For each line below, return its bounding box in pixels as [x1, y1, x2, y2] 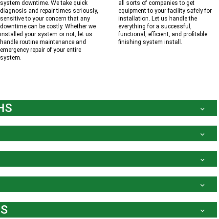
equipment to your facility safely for [118, 7, 212, 14]
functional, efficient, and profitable [118, 31, 207, 38]
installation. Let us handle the [118, 15, 197, 22]
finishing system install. [118, 39, 182, 45]
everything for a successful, [118, 23, 192, 30]
